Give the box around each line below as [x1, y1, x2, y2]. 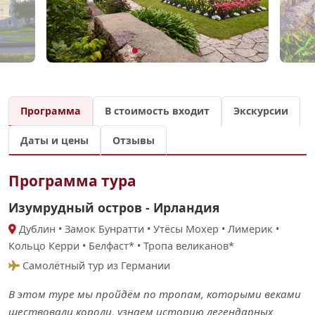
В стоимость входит [105, 104, 210, 118]
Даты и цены [20, 133, 89, 147]
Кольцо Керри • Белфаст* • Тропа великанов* [8, 239, 234, 253]
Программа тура [8, 171, 136, 191]
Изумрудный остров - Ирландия [8, 199, 219, 217]
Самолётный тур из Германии [20, 259, 170, 273]
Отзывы [112, 133, 155, 147]
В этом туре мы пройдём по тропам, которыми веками [8, 287, 301, 302]
